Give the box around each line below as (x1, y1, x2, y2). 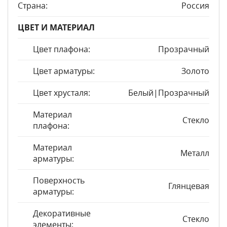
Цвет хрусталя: (33, 87, 90, 98)
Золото (181, 65, 209, 77)
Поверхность (33, 175, 85, 186)
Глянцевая (168, 180, 209, 192)
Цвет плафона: (33, 44, 90, 55)
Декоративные (33, 208, 91, 219)
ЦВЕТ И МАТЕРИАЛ (18, 22, 95, 33)
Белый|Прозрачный (128, 87, 209, 98)
